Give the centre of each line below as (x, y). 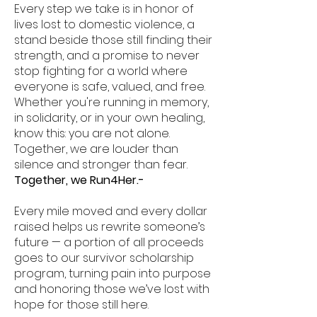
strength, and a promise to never (107, 56)
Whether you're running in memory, (111, 102)
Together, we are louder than (96, 149)
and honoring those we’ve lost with (112, 289)
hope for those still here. (81, 305)
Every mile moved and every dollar (111, 211)
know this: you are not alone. (92, 133)
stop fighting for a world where (101, 71)
